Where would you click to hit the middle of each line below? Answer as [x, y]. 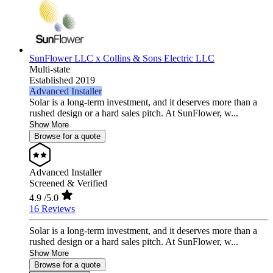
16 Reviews [52, 209]
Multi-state [50, 69]
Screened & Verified [68, 183]
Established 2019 [62, 80]
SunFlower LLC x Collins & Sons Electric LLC [122, 58]
